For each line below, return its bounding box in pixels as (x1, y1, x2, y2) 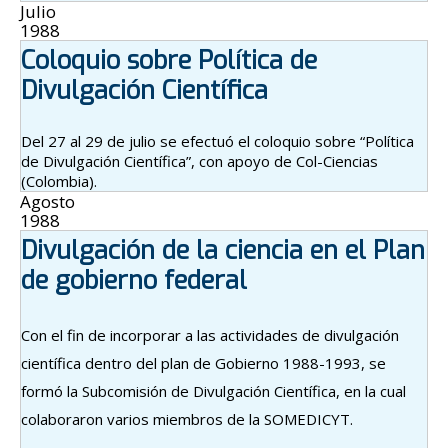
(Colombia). (21, 170, 97, 191)
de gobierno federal (21, 263, 247, 297)
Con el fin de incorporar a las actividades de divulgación (21, 324, 399, 345)
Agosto (20, 189, 75, 213)
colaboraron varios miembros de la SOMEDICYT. (21, 408, 353, 429)
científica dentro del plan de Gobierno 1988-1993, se (21, 352, 386, 373)
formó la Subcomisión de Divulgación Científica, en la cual (21, 380, 406, 401)
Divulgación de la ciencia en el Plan (21, 233, 425, 267)
